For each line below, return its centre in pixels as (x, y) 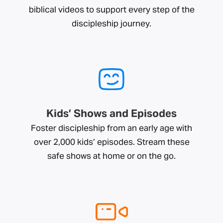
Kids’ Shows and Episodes (111, 113)
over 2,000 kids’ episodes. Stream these (111, 142)
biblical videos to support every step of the (111, 9)
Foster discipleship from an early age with (111, 128)
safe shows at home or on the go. (111, 156)
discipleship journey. (111, 23)
